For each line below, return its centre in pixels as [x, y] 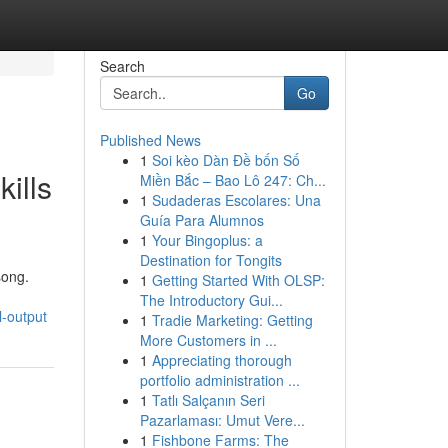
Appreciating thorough [221, 360]
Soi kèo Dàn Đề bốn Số [225, 160]
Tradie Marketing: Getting [232, 320]
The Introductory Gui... [211, 300]
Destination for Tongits [210, 260]
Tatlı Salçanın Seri [208, 400]
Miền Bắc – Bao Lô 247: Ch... [232, 180]
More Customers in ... [208, 340]
